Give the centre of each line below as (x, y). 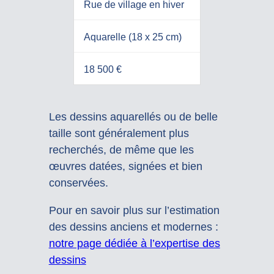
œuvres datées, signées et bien (125, 166)
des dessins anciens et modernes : (133, 227)
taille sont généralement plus (119, 133)
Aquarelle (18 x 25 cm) (132, 37)
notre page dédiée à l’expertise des (134, 243)
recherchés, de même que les (121, 150)
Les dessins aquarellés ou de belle (133, 117)
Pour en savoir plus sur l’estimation (134, 210)
